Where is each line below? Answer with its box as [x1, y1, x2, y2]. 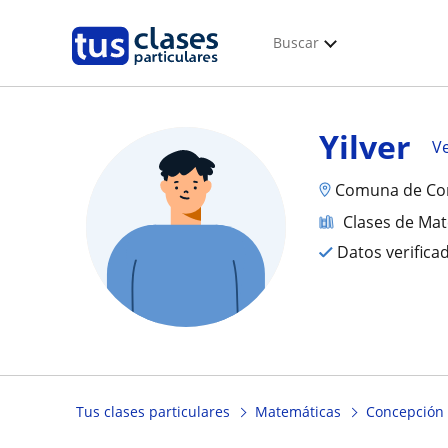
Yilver [319, 125, 412, 168]
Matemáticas [255, 402, 341, 422]
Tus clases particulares [76, 402, 230, 422]
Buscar [273, 33, 319, 52]
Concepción [366, 402, 444, 422]
